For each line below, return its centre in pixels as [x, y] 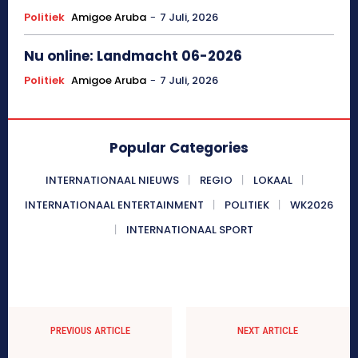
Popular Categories [179, 147]
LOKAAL [272, 180]
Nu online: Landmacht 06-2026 [133, 56]
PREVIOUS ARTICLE [91, 330]
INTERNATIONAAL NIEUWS [112, 180]
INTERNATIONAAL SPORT [189, 229]
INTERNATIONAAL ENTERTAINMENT [114, 205]
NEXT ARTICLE [267, 330]
